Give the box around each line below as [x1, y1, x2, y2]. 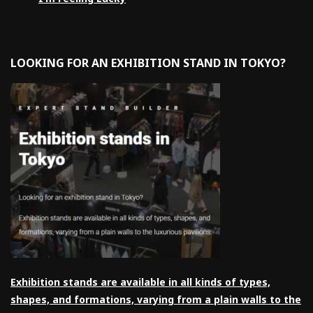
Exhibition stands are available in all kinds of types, [10, 275, 270, 289]
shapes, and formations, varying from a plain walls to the [10, 292, 301, 306]
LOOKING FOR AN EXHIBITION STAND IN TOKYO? [10, 54, 286, 71]
